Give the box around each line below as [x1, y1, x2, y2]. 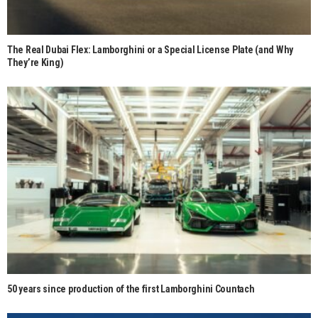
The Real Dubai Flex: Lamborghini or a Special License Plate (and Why [7, 43, 293, 55]
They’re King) [7, 56, 64, 68]
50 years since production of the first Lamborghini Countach [7, 283, 255, 295]
